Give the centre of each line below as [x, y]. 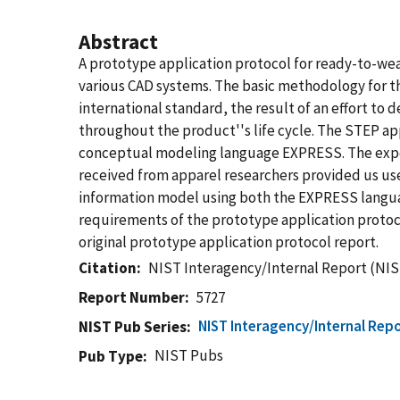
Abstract [118, 42]
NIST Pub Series [133, 327]
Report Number [132, 297]
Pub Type [111, 356]
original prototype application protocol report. [229, 242]
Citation [108, 268]
